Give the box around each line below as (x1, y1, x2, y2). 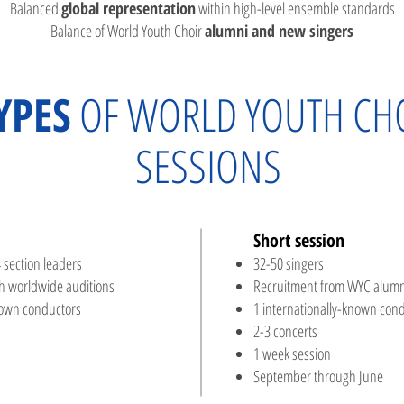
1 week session (253, 343, 331, 364)
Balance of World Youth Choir (50, 20, 205, 41)
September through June (253, 365, 383, 387)
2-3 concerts (253, 320, 317, 342)
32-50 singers (253, 252, 328, 274)
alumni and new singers (205, 20, 353, 41)
